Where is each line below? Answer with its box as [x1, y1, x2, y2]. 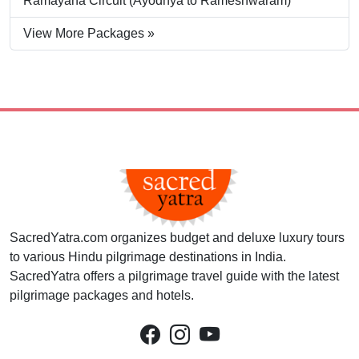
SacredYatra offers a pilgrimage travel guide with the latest [10, 269, 339, 284]
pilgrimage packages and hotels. [10, 288, 194, 303]
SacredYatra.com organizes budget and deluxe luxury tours [10, 231, 345, 245]
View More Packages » [23, 26, 155, 40]
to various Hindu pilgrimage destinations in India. [10, 250, 286, 264]
